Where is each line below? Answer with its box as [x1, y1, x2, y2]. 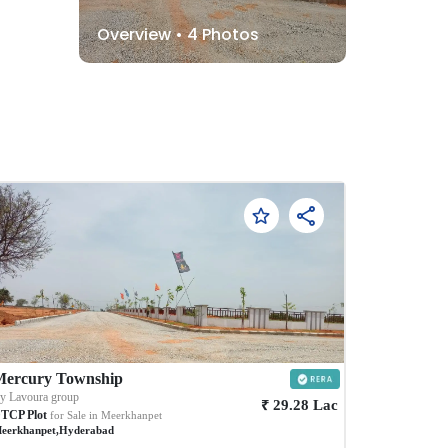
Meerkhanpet [101, 408, 163, 421]
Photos [197, 22, 259, 46]
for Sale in [50, 408, 99, 421]
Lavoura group [9, 389, 80, 404]
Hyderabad [59, 423, 115, 436]
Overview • [96, 22, 187, 46]
